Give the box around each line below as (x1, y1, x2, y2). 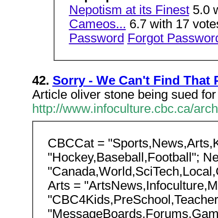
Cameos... (69, 17, 126, 31)
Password (69, 31, 124, 45)
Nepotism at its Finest (69, 3, 189, 17)
